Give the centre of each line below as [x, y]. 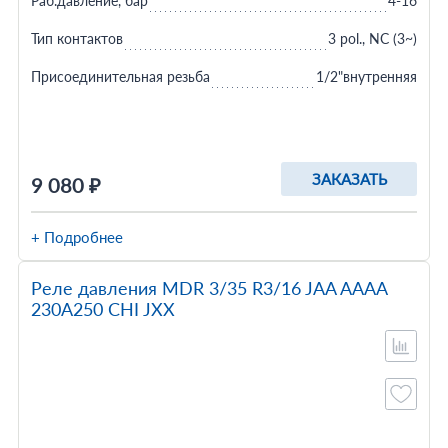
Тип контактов [76, 38]
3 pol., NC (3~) [373, 38]
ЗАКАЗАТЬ [349, 179]
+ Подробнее [76, 237]
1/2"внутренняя [367, 76]
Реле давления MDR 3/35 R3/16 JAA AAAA [208, 288]
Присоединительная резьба [120, 76]
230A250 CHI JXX [102, 309]
